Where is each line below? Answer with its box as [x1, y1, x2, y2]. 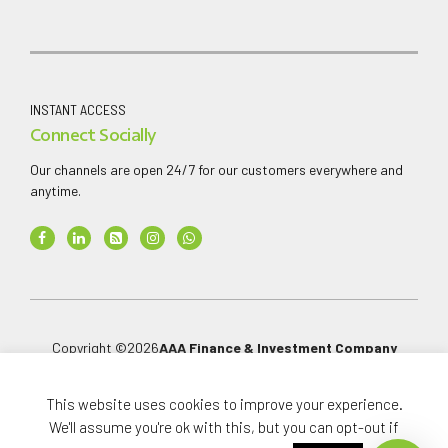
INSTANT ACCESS [30, 100, 126, 118]
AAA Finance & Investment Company [158, 339, 397, 357]
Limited [197, 361, 248, 379]
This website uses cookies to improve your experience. [45, 395, 403, 414]
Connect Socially [30, 123, 157, 148]
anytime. [30, 182, 81, 200]
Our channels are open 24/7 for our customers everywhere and [30, 161, 403, 179]
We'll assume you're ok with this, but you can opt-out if [49, 418, 399, 436]
